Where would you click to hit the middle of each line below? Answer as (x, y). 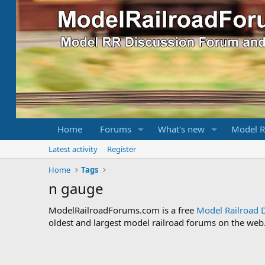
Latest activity (73, 149)
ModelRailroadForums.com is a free (122, 210)
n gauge (76, 188)
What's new (181, 129)
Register (122, 149)
